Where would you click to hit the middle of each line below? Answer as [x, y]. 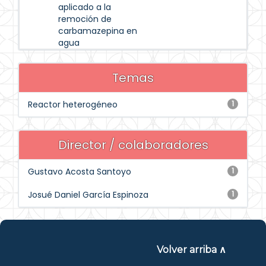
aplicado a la [85, 7]
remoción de [85, 19]
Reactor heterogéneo [73, 104]
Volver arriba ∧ [191, 250]
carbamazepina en [98, 31]
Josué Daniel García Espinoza [88, 195]
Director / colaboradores [133, 145]
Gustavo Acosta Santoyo [80, 172]
